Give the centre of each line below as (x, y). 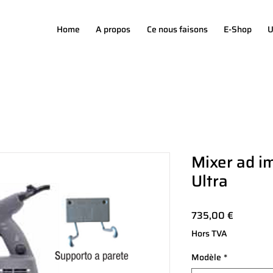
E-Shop (238, 29)
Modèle (206, 257)
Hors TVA (209, 233)
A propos (113, 29)
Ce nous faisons (177, 29)
